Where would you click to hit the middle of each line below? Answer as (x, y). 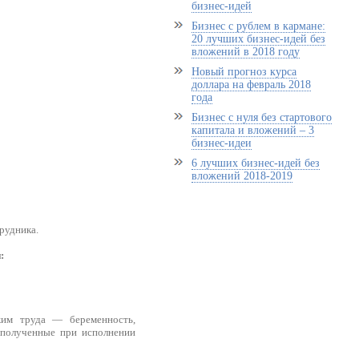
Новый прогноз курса (244, 72)
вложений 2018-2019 (242, 176)
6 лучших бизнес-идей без (255, 163)
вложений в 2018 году (245, 52)
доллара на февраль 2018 (251, 85)
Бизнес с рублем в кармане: (258, 26)
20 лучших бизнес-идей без (258, 39)
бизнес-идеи (221, 143)
